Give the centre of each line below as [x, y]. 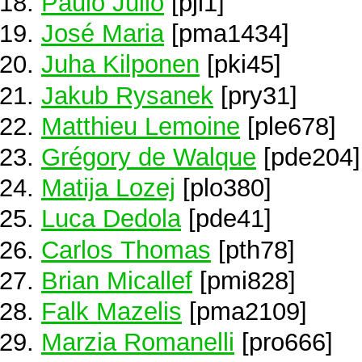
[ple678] [288, 126]
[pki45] [240, 64]
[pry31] [255, 95]
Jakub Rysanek [127, 95]
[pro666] [284, 342]
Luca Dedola [111, 219]
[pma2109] [244, 311]
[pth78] [253, 249]
